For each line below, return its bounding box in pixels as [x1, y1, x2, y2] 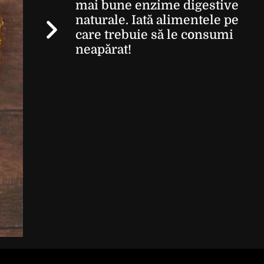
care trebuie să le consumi [75, 28, 233, 42]
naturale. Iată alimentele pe [75, 13, 239, 27]
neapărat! [75, 42, 131, 57]
